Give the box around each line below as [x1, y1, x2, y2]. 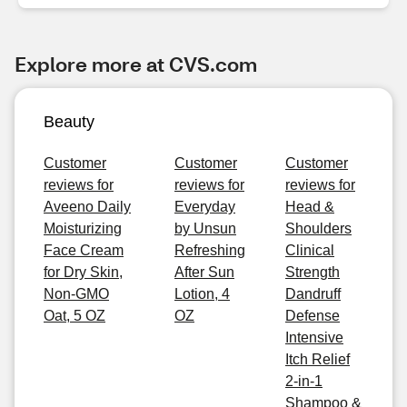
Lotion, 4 [174, 286, 230, 302]
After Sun [174, 264, 234, 280]
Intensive [285, 330, 343, 345]
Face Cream [44, 243, 124, 258]
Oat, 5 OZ [44, 308, 105, 323]
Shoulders [285, 221, 352, 236]
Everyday [174, 199, 235, 214]
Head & [285, 199, 334, 214]
